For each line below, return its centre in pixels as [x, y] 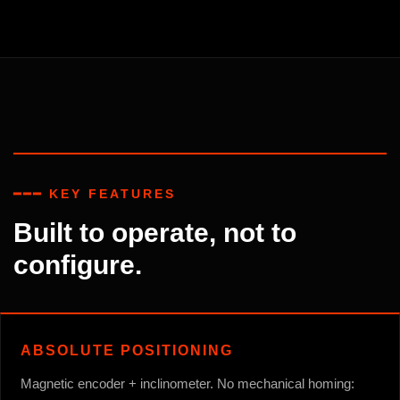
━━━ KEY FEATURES [95, 193]
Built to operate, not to [155, 232]
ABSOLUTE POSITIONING [127, 350]
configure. [78, 264]
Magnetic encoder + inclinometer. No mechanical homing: [187, 383]
